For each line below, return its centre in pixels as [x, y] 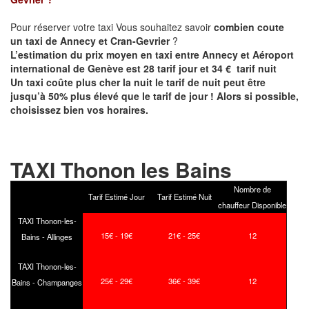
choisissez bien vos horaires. [79, 109]
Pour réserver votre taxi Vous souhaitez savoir [112, 27]
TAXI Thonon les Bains [121, 169]
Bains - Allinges [47, 236]
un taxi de [35, 40]
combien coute [249, 27]
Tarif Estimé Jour [117, 196]
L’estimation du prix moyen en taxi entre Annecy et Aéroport [152, 54]
